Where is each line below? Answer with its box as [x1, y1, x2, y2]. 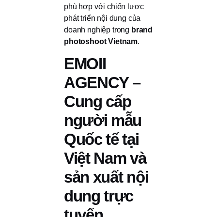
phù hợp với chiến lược [64, 2, 144, 11]
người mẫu [64, 111, 142, 130]
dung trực [64, 187, 134, 205]
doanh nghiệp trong [64, 25, 131, 34]
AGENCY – [64, 74, 140, 92]
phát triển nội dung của [64, 14, 141, 22]
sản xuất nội [64, 168, 149, 186]
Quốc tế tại [64, 130, 139, 149]
